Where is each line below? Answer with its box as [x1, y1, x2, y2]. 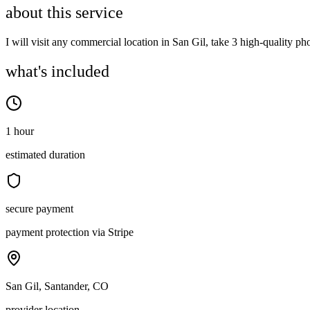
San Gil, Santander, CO [6, 280, 109, 293]
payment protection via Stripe [6, 226, 134, 239]
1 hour [6, 125, 34, 138]
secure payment [6, 203, 73, 215]
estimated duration [6, 149, 85, 161]
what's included [6, 62, 109, 81]
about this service [6, 3, 123, 22]
